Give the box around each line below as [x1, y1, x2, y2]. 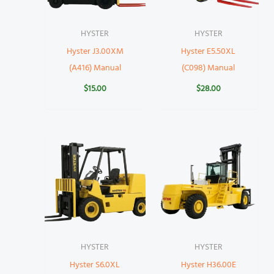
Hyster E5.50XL [181, 44, 236, 59]
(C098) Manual [182, 61, 235, 75]
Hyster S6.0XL [70, 257, 120, 272]
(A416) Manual [68, 61, 121, 75]
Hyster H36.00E [180, 257, 236, 272]
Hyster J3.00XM [66, 44, 124, 59]
